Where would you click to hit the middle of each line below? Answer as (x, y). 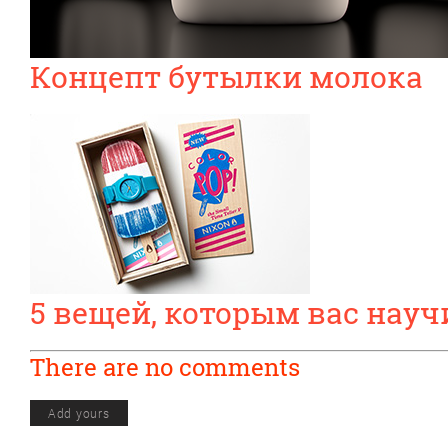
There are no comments (165, 366)
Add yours (78, 412)
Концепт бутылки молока (226, 76)
